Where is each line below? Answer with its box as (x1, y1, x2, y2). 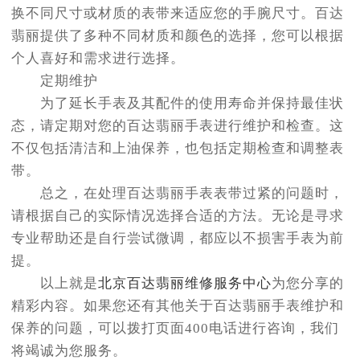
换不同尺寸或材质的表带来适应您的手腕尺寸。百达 (11, 6, 344, 22)
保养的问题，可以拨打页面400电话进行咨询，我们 (11, 321, 339, 337)
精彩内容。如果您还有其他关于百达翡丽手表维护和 (11, 298, 344, 314)
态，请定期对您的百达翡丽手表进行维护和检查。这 (11, 118, 344, 134)
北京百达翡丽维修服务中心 (98, 276, 272, 292)
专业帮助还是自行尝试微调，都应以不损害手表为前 (11, 231, 344, 247)
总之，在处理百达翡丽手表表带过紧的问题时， (11, 186, 344, 202)
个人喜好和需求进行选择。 (11, 51, 185, 67)
